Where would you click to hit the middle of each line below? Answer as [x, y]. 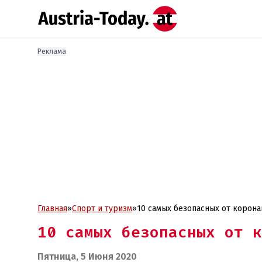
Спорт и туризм [102, 208]
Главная [52, 208]
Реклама [52, 51]
